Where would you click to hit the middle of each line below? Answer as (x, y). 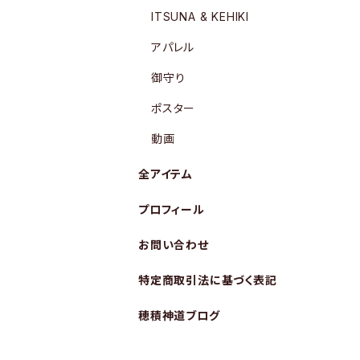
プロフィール (172, 209)
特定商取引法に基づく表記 (208, 280)
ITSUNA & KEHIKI (200, 16)
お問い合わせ (174, 244)
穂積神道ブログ (179, 315)
